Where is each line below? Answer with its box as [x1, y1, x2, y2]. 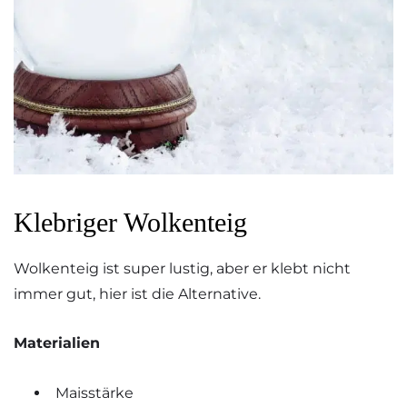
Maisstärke [55, 384, 134, 402]
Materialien [14, 334, 100, 352]
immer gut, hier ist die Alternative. [14, 284, 261, 303]
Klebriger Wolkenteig [14, 206, 247, 237]
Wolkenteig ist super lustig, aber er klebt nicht [14, 259, 351, 277]
